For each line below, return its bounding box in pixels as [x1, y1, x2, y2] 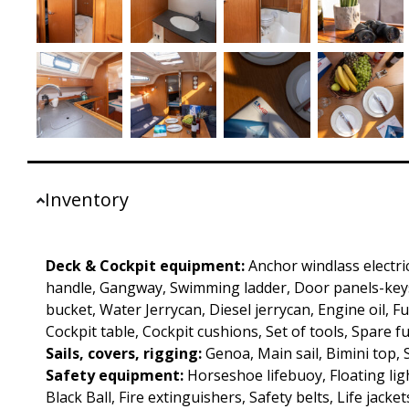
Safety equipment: [46, 365, 184, 386]
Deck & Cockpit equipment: [46, 256, 245, 277]
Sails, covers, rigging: [46, 343, 202, 364]
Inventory [45, 187, 130, 213]
